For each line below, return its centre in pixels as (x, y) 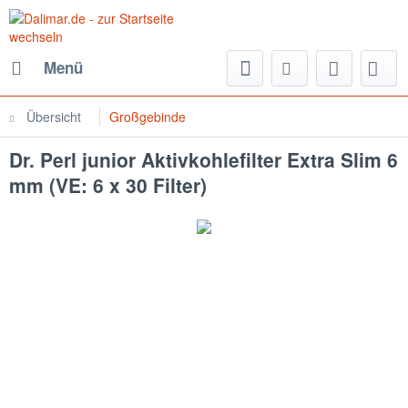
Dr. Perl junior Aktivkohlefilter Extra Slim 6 (204, 159)
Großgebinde (148, 117)
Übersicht (54, 117)
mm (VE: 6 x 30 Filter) (108, 185)
